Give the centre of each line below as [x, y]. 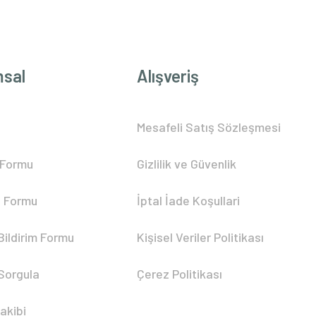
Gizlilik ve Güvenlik [187, 164]
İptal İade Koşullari [189, 201]
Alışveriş [168, 76]
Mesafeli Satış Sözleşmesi [209, 127]
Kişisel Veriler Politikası [201, 237]
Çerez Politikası [180, 274]
